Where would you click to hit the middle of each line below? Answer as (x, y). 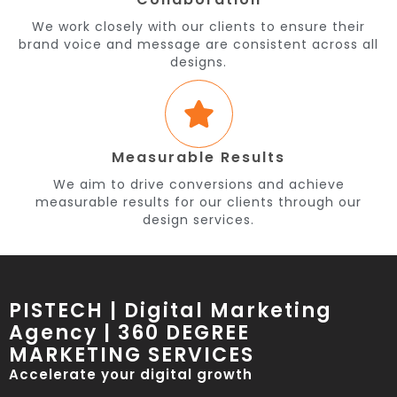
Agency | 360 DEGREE (129, 333)
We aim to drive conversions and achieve (198, 184)
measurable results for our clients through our (198, 202)
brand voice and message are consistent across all (198, 44)
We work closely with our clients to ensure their (198, 27)
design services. (198, 220)
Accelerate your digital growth (131, 374)
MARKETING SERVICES (132, 355)
